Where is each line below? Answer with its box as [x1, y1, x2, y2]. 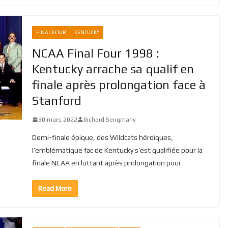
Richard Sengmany [83, 116, 136, 123]
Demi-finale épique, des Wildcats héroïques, [32, 133, 173, 141]
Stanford [32, 93, 81, 107]
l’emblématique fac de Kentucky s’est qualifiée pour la [32, 146, 203, 154]
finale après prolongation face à [32, 77, 206, 92]
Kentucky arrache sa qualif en [32, 62, 194, 76]
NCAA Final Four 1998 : [32, 46, 159, 60]
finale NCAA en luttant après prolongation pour [32, 158, 181, 167]
